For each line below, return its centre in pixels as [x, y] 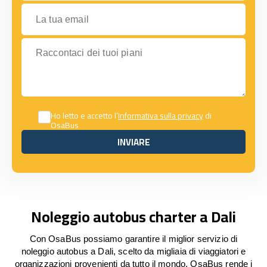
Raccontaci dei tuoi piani [73, 43]
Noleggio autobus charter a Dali [133, 217]
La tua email [47, 9]
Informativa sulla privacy [161, 116]
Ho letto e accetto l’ [84, 116]
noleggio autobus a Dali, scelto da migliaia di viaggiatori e [133, 251]
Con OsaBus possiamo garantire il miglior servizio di [133, 239]
